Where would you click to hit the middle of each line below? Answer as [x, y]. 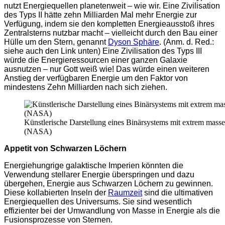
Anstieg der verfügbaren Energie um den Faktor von [96, 78]
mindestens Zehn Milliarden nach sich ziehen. [86, 87]
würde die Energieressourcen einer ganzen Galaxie [96, 60]
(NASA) [38, 132]
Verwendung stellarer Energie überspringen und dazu [99, 175]
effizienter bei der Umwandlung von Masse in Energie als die [112, 211]
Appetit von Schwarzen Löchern [65, 149]
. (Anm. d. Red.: [187, 42]
